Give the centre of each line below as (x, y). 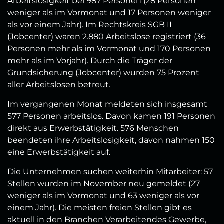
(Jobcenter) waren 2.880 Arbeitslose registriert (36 (107, 37)
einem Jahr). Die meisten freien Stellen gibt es (100, 208)
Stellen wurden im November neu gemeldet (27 (104, 184)
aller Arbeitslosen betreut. (59, 85)
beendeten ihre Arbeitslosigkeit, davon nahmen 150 (111, 140)
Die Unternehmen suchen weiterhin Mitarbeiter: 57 (110, 172)
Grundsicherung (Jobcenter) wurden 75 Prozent (103, 73)
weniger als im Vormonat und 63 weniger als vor (103, 196)
